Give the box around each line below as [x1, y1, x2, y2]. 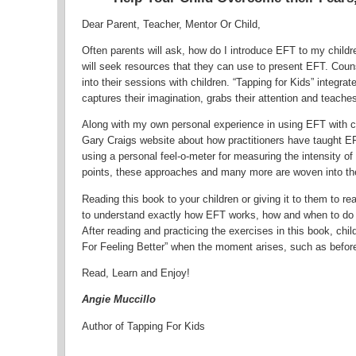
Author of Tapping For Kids [82, 319, 206, 332]
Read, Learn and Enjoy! [82, 267, 191, 280]
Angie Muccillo [82, 293, 157, 306]
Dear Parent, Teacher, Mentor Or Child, [82, 17, 261, 30]
